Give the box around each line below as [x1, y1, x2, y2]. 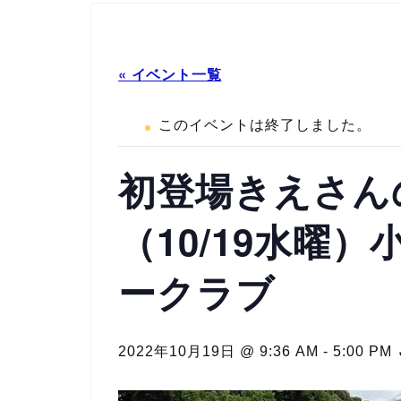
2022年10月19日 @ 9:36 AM [118, 343, 319, 359]
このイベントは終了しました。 [158, 116, 371, 132]
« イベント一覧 [118, 63, 222, 84]
